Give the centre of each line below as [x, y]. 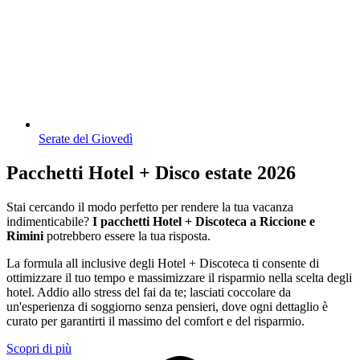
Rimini [25, 236]
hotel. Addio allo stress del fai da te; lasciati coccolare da [149, 292]
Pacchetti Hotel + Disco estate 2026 [151, 173]
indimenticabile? [49, 222]
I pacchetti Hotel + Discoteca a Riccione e [204, 222]
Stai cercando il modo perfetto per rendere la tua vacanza [150, 207]
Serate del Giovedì [86, 139]
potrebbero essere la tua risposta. [127, 236]
